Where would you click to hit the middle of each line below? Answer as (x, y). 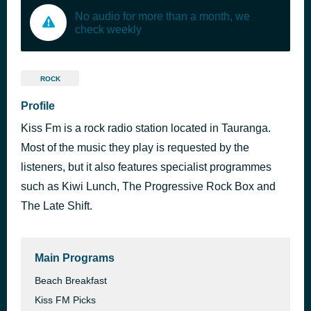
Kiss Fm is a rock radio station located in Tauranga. (146, 128)
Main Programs (75, 258)
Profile (38, 106)
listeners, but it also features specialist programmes (146, 167)
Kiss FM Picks (65, 300)
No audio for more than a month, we (162, 16)
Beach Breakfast (71, 280)
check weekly (108, 29)
